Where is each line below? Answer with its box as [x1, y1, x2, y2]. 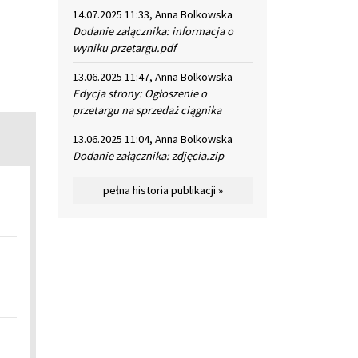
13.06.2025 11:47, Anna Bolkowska [73, 70, 233, 85]
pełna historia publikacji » [102, 183, 223, 198]
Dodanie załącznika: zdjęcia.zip [73, 149, 224, 164]
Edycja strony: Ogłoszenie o [73, 86, 207, 101]
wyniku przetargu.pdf [73, 41, 176, 56]
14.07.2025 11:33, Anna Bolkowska [73, 7, 233, 22]
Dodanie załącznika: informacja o [73, 24, 233, 39]
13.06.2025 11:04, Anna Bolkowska [73, 132, 233, 147]
